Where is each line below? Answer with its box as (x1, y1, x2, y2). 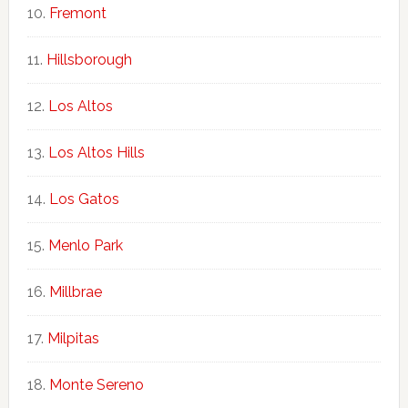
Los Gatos (48, 189, 119, 208)
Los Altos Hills (47, 143, 145, 161)
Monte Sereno (48, 375, 144, 393)
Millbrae (48, 282, 102, 301)
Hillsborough (46, 50, 132, 68)
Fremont (48, 4, 107, 22)
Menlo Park (47, 236, 123, 254)
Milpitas (46, 329, 99, 347)
